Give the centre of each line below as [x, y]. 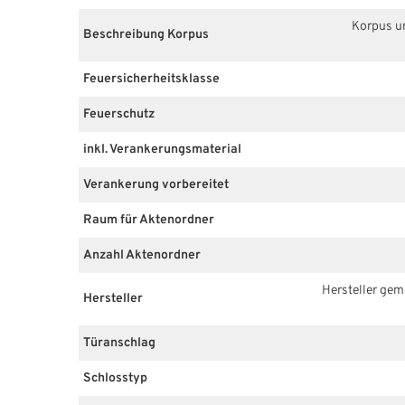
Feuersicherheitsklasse [151, 79]
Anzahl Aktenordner [142, 255]
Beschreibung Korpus [146, 35]
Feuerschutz [119, 114]
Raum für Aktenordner [149, 220]
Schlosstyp [115, 378]
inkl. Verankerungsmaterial [162, 149]
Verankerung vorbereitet [156, 184]
